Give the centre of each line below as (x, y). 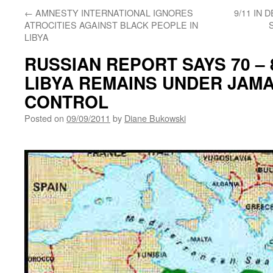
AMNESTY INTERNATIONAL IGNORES (113, 12)
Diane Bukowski (155, 118)
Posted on (44, 118)
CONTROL (66, 101)
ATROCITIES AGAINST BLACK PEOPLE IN (111, 25)
